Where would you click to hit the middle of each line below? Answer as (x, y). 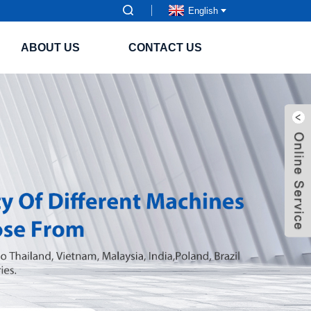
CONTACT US (165, 48)
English (203, 10)
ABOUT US (50, 48)
